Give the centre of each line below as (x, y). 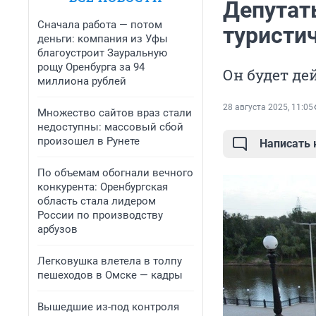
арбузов (57, 229)
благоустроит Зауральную (102, 53)
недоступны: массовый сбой (110, 127)
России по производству (100, 215)
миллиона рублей (82, 81)
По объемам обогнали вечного (115, 173)
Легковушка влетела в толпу (110, 261)
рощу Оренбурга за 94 (91, 67)
